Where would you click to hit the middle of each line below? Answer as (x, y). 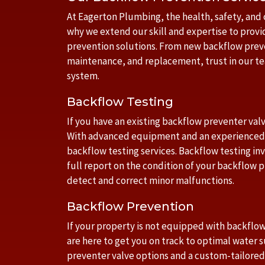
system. (83, 76)
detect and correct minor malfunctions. (151, 180)
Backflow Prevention (130, 206)
